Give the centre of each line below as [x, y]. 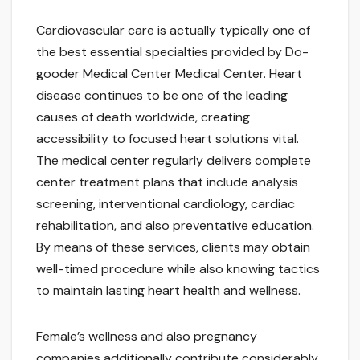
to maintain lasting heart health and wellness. [168, 291]
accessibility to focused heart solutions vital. [168, 139]
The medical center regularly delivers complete [174, 161]
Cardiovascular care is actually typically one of [173, 31]
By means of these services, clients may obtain [173, 247]
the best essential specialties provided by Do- [172, 52]
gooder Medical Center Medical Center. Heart [169, 74]
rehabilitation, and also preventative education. [175, 226]
